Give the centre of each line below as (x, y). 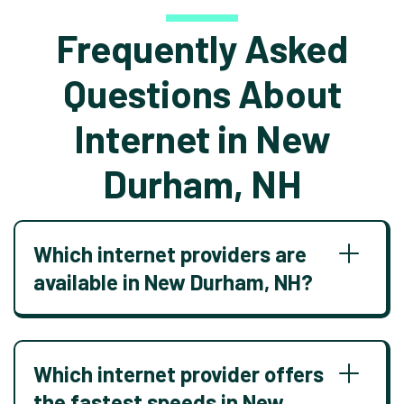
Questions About (202, 93)
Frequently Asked (202, 48)
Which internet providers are (170, 254)
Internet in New (202, 138)
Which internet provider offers (179, 374)
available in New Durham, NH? (173, 282)
